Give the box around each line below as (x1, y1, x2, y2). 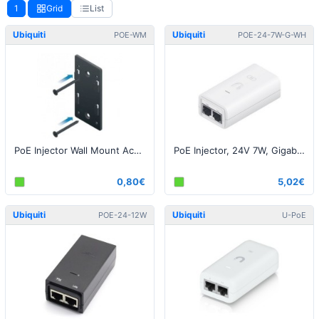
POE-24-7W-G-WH (238, 29, 306, 40)
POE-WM (114, 29, 147, 40)
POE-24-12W (98, 209, 147, 220)
